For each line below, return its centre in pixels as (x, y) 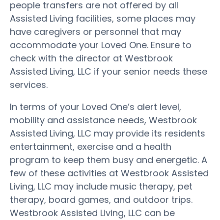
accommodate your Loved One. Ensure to (101, 45)
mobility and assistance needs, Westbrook (103, 120)
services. (29, 84)
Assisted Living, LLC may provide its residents (108, 133)
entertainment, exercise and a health (91, 146)
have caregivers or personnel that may (96, 31)
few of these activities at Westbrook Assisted (109, 173)
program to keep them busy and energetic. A (109, 160)
